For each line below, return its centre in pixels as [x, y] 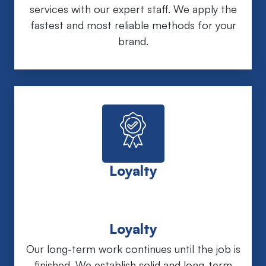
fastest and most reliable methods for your [133, 25]
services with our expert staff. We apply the [133, 9]
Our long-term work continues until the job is [133, 248]
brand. [133, 41]
